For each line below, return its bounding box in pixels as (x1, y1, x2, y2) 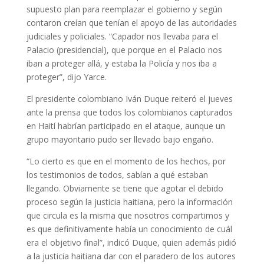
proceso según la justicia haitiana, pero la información (26, 196, 233, 207)
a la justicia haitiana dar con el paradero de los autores (26, 250, 236, 262)
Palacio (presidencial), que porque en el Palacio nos (26, 44, 222, 55)
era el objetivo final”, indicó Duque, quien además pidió (26, 237, 236, 248)
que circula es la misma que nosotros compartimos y (26, 210, 229, 221)
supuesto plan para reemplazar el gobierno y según (26, 4, 222, 15)
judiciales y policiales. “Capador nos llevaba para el (26, 31, 218, 42)
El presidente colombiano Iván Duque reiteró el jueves (26, 93, 233, 104)
